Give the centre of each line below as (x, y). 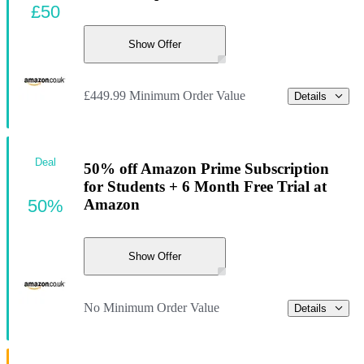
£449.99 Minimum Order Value (165, 96)
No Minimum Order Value (152, 308)
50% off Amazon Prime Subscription (206, 168)
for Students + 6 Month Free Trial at (205, 186)
